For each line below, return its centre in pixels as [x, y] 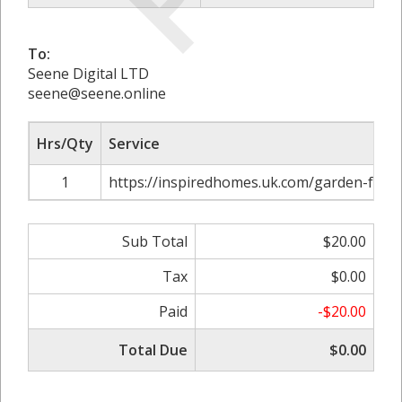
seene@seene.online [97, 93]
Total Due [153, 350]
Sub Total [155, 241]
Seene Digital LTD [88, 73]
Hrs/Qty [65, 143]
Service [134, 143]
